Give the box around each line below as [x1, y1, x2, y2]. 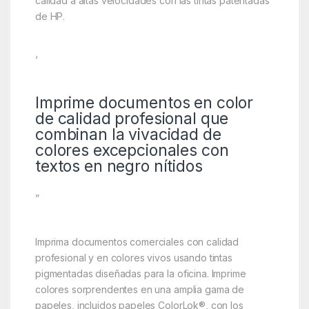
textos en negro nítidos [34, 156, 203, 176]
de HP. [34, 10, 66, 22]
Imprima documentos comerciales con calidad [34, 235, 239, 248]
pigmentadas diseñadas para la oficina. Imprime [34, 267, 246, 279]
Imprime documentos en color [34, 92, 254, 112]
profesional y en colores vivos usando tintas [34, 251, 232, 263]
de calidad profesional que [34, 108, 229, 128]
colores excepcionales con [34, 140, 229, 160]
